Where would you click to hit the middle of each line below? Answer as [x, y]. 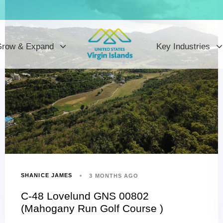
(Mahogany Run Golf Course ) [92, 208]
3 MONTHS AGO [114, 175]
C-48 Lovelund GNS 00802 [85, 196]
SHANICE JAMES [47, 175]
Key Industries [183, 46]
